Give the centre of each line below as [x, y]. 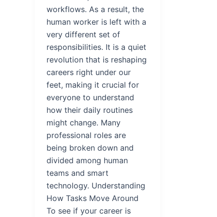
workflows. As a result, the [95, 9]
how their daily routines [90, 110]
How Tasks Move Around [93, 198]
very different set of [83, 34]
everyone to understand [90, 97]
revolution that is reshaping [97, 59]
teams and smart [77, 173]
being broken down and [90, 147]
